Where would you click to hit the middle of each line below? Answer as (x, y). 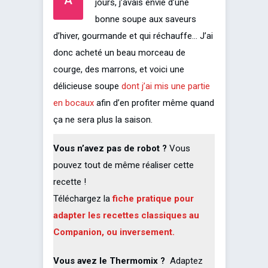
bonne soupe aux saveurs (146, 19)
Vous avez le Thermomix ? (110, 261)
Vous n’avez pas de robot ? (110, 148)
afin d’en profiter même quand (154, 103)
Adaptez (185, 261)
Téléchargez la (83, 198)
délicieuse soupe (87, 86)
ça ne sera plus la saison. (103, 119)
